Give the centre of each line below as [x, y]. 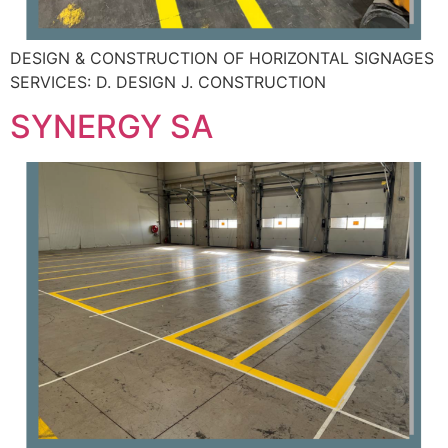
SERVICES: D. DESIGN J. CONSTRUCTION [168, 81]
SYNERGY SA [111, 126]
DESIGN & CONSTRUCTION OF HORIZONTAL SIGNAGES [222, 57]
